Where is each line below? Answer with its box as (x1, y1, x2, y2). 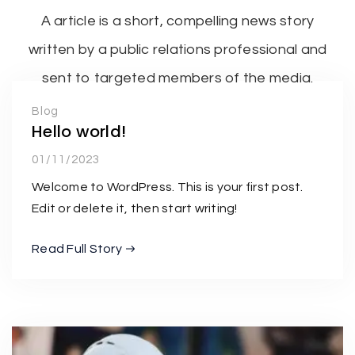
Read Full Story (32, 242, 122, 255)
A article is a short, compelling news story (40, 13, 315, 29)
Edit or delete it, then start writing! (32, 201, 238, 215)
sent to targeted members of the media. (41, 70, 314, 86)
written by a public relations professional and (28, 41, 327, 57)
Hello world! (32, 120, 126, 143)
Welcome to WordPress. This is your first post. (32, 180, 303, 193)
